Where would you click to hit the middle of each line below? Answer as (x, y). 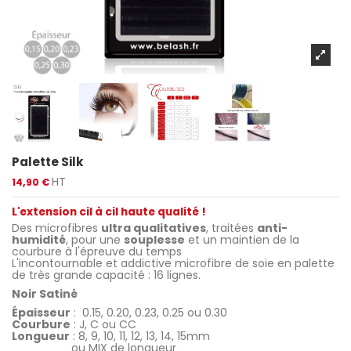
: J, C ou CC (103, 324)
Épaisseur (41, 312)
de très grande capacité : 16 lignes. (106, 275)
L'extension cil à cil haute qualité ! (109, 212)
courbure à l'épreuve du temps (97, 251)
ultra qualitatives (154, 228)
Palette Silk (47, 161)
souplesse (154, 240)
